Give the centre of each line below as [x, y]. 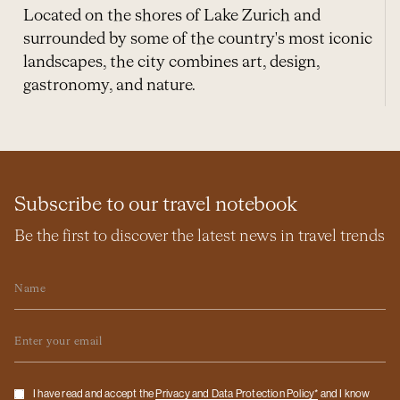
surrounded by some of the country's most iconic [198, 39]
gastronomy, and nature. [109, 85]
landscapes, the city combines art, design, [171, 62]
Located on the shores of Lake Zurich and [172, 16]
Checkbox [47, 386]
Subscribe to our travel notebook [156, 205]
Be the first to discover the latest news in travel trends [200, 236]
